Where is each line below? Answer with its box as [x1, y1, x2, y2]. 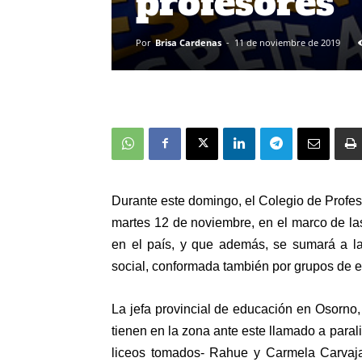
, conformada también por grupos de [145, 259, 355, 273]
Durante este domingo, [112, 193, 246, 208]
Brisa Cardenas [155, 36, 221, 48]
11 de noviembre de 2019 [234, 36, 340, 48]
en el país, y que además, [112, 237, 274, 251]
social [112, 259, 145, 273]
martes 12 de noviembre [112, 215, 252, 229]
